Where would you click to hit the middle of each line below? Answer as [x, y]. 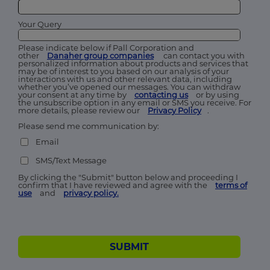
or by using [217, 94]
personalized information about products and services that [133, 63]
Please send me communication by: [89, 126]
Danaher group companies [100, 55]
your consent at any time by [73, 94]
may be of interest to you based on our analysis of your [124, 71]
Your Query [40, 24]
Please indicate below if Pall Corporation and [106, 47]
